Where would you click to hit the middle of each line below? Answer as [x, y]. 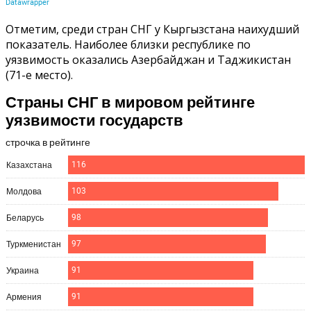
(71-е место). [39, 75]
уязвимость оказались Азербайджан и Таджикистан [148, 59]
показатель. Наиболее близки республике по [128, 44]
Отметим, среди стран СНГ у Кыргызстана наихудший [152, 29]
